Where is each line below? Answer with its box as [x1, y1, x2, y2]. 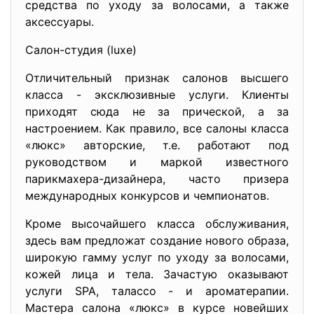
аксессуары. [25, 15, 94, 29]
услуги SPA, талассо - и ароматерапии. [25, 284, 289, 298]
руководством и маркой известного [25, 155, 289, 169]
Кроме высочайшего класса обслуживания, [25, 217, 289, 231]
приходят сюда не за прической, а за [25, 104, 289, 118]
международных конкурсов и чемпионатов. [25, 189, 269, 203]
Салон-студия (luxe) [25, 43, 137, 57]
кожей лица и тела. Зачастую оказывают [25, 267, 289, 281]
